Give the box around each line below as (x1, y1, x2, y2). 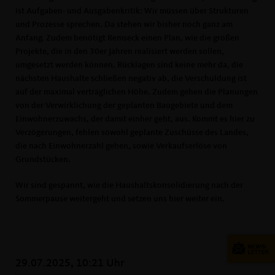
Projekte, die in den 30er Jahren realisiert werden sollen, (15, 47, 224, 56)
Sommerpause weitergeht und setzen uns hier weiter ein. (15, 195, 227, 203)
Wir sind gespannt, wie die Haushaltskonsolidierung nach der (15, 181, 243, 190)
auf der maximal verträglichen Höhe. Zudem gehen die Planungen (15, 88, 258, 96)
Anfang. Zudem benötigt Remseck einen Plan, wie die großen (15, 34, 239, 42)
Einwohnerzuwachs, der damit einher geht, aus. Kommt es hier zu (15, 115, 255, 123)
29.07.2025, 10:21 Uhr (15, 258, 125, 269)
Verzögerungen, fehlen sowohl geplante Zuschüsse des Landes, (15, 128, 249, 137)
